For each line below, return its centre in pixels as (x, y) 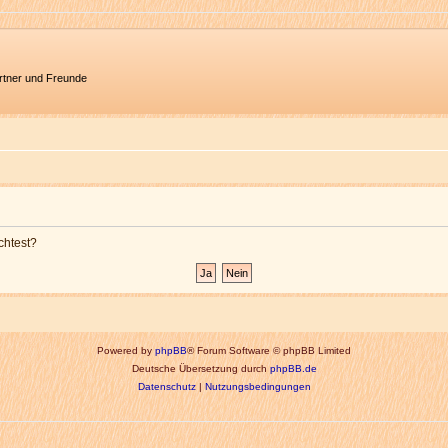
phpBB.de (293, 368)
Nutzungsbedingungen (257, 386)
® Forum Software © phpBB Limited (269, 350)
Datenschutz (166, 386)
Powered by (126, 350)
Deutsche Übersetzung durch (200, 368)
